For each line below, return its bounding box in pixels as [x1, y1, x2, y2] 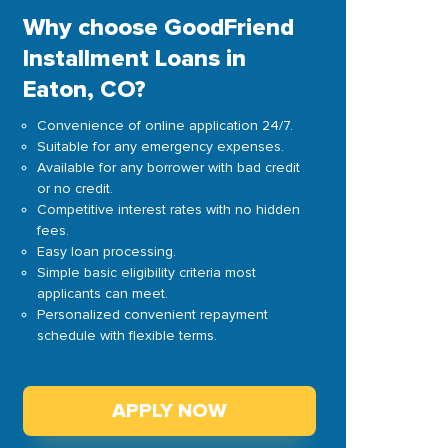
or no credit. [36, 180, 113, 197]
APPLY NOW [111, 399, 227, 423]
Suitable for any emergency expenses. [36, 138, 284, 155]
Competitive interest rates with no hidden [36, 201, 300, 218]
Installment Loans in [22, 44, 246, 73]
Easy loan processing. [36, 243, 176, 260]
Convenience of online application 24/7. [36, 117, 293, 134]
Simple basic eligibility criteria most [36, 264, 256, 281]
